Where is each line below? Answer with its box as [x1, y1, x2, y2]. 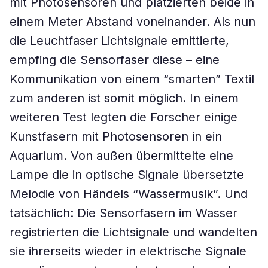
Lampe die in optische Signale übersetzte [10, 167, 244, 182]
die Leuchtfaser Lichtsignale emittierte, [10, 33, 229, 48]
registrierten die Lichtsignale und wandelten [10, 225, 257, 239]
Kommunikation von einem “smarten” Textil [10, 72, 254, 86]
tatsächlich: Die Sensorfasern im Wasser [10, 206, 237, 220]
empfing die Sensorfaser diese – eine [10, 53, 220, 67]
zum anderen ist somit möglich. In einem [10, 91, 239, 105]
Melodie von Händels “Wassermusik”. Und [10, 187, 248, 201]
